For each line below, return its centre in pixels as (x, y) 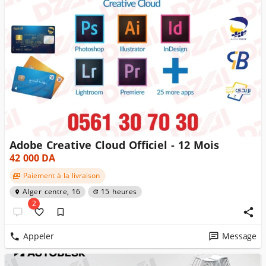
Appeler (39, 236)
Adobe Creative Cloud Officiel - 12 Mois (114, 145)
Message (239, 236)
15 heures (119, 192)
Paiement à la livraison (61, 176)
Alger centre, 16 (52, 192)
